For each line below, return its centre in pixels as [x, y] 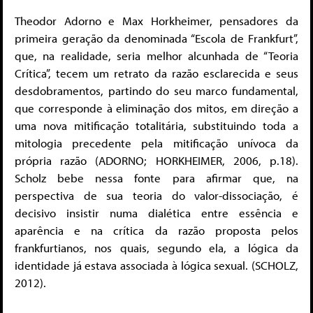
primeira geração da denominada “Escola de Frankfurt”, [156, 38]
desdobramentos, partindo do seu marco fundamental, [156, 91]
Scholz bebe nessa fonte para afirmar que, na [156, 178]
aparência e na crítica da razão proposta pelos [156, 231]
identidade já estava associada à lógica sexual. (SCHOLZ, [156, 265]
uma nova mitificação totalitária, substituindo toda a [156, 126]
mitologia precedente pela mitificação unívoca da [156, 143]
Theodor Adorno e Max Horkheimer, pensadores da [156, 21]
